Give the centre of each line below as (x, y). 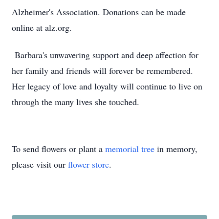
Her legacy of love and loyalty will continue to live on (107, 86)
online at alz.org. (42, 27)
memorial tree (130, 149)
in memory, (176, 149)
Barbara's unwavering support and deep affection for (105, 55)
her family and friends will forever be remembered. (102, 70)
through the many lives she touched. (76, 102)
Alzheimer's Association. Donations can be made (99, 12)
